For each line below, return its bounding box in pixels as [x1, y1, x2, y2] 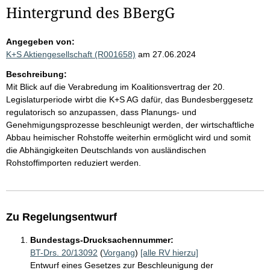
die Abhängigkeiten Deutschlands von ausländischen [6, 145, 206, 155]
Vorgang [103, 248, 135, 258]
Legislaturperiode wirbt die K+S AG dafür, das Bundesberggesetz [6, 95, 253, 105]
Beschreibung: [6, 69, 67, 80]
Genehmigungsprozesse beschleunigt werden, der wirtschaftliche [6, 120, 254, 130]
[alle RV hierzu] [140, 248, 198, 258]
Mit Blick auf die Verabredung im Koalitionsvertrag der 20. [6, 82, 225, 92]
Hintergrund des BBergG [6, 2, 175, 23]
